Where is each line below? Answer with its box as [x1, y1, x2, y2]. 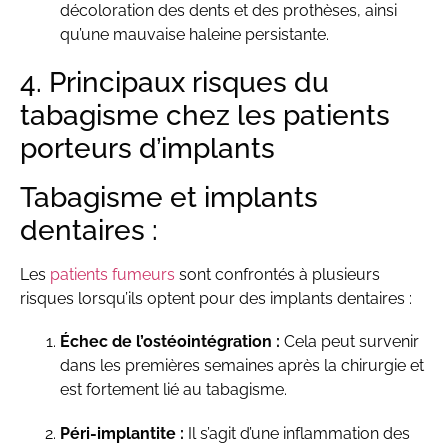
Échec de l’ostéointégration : [60, 332, 280, 352]
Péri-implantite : [60, 423, 184, 443]
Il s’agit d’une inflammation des [184, 423, 410, 443]
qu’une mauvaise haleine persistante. [60, 24, 329, 44]
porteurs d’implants [20, 132, 275, 166]
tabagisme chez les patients [20, 99, 390, 133]
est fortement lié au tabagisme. [60, 380, 287, 400]
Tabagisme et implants [20, 181, 318, 215]
